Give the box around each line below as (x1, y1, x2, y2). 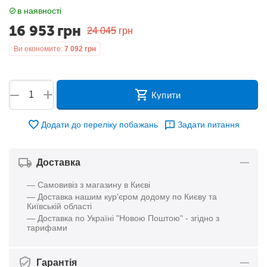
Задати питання (177, 120, 240, 129)
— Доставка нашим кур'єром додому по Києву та (27, 192, 218, 201)
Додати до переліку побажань (41, 120, 158, 129)
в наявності (17, 6, 62, 15)
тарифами (27, 223, 68, 232)
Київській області (27, 201, 92, 211)
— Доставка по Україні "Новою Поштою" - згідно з (27, 213, 220, 223)
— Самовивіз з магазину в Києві (27, 180, 151, 190)
